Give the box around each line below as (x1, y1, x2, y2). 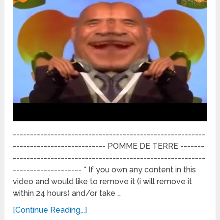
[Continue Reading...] (13, 205, 87, 215)
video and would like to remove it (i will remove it (13, 177, 192, 187)
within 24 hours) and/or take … (13, 189, 121, 198)
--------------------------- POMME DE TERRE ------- (13, 141, 205, 151)
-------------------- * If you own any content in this (13, 165, 196, 175)
